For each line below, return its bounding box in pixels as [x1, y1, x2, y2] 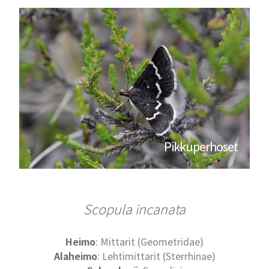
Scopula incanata [83, 200, 186, 219]
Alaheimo [53, 249, 97, 264]
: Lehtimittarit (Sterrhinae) [97, 249, 216, 264]
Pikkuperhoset [163, 138, 238, 156]
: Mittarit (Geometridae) [95, 235, 204, 249]
